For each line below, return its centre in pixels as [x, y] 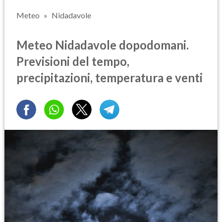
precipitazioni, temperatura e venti [110, 77]
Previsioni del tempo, [73, 61]
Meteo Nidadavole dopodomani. [103, 45]
